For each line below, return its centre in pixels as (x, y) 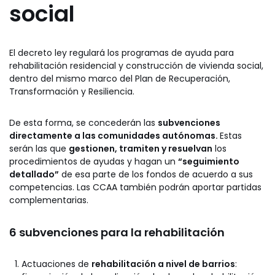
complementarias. (49, 200)
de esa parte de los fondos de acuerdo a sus (156, 174)
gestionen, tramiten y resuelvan (141, 148)
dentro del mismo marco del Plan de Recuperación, (120, 78)
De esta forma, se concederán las (83, 122)
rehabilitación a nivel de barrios (163, 264)
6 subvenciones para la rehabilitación (117, 232)
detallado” (34, 174)
